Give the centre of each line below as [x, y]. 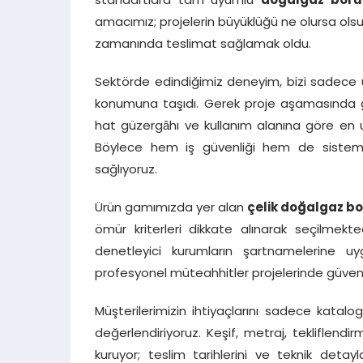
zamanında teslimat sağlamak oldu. [203, 45]
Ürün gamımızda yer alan [171, 208]
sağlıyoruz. [126, 170]
